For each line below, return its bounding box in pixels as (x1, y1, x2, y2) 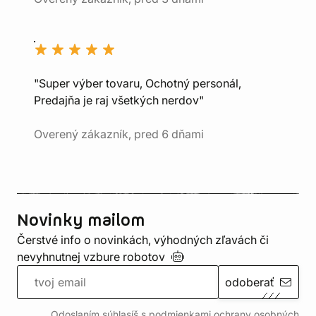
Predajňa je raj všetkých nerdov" (34, 93, 204, 107)
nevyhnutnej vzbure (17, 250, 123, 264)
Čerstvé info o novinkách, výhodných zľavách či (17, 233, 269, 247)
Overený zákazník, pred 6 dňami (34, 127, 204, 141)
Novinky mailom (17, 209, 145, 232)
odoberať (224, 275, 274, 289)
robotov (123, 250, 171, 264)
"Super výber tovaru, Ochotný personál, (34, 76, 241, 90)
